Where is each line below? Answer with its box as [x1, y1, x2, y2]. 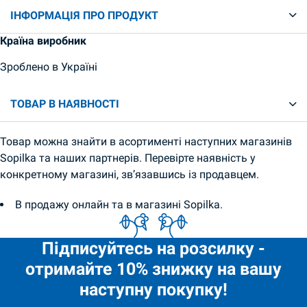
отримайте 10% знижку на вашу [25, 258, 282, 280]
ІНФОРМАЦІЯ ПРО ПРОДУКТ [10, 8, 158, 22]
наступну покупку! [79, 279, 228, 300]
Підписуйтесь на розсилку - [42, 238, 265, 259]
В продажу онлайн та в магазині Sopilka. [15, 197, 223, 211]
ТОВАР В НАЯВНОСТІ [10, 97, 119, 111]
